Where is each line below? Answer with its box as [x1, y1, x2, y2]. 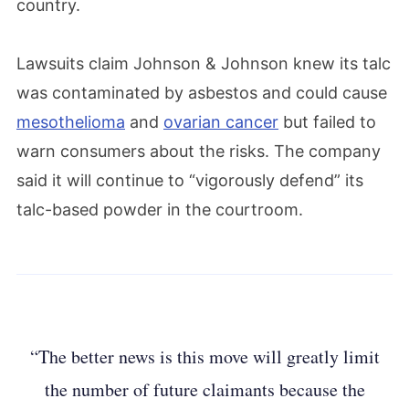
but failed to [278, 111, 376, 131]
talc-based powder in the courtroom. [16, 199, 303, 219]
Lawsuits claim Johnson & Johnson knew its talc [16, 53, 391, 73]
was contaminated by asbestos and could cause [16, 82, 387, 102]
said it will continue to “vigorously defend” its [16, 170, 363, 190]
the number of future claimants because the [44, 376, 365, 402]
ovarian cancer [163, 111, 278, 131]
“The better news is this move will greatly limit [29, 343, 380, 369]
